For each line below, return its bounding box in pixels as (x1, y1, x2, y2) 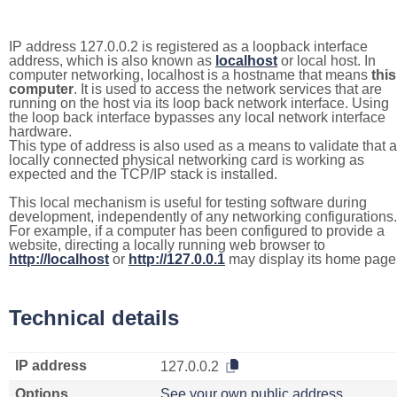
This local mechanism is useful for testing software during (9, 195, 367, 210)
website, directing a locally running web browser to (9, 237, 325, 253)
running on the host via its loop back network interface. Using (9, 96, 389, 111)
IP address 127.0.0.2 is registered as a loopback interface (9, 39, 368, 54)
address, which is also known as (9, 53, 215, 68)
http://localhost (9, 252, 109, 267)
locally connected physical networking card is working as (9, 152, 364, 167)
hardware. (9, 124, 72, 139)
